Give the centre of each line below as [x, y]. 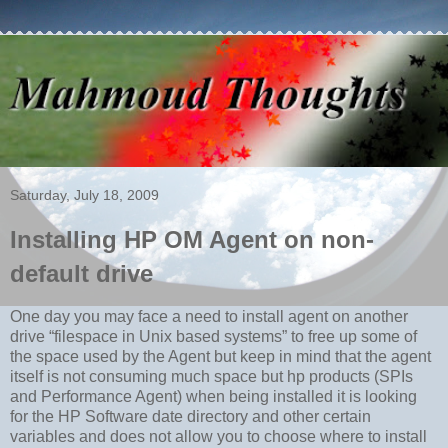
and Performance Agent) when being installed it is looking [213, 396]
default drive [81, 274]
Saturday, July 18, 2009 [84, 195]
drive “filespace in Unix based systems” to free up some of [213, 336]
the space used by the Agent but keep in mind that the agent [220, 356]
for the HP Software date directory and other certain [190, 416]
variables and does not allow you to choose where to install [218, 436]
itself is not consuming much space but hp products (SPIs [211, 376]
